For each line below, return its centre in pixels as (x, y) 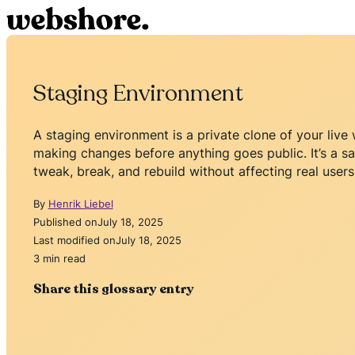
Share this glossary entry (113, 289)
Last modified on (74, 240)
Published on (65, 221)
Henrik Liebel (80, 203)
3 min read (59, 258)
